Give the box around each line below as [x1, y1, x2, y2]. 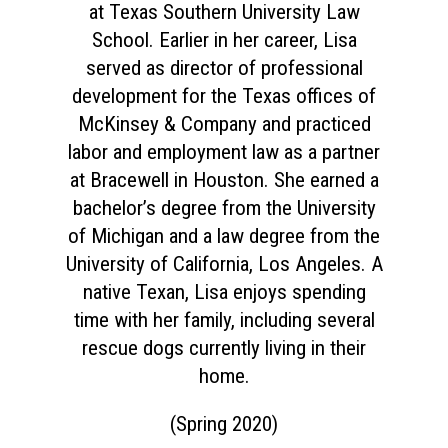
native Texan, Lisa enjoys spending [82, 280, 366, 304]
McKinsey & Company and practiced [77, 112, 371, 136]
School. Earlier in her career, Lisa [91, 28, 357, 52]
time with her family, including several [73, 308, 375, 332]
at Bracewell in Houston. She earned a [69, 168, 379, 192]
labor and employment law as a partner [68, 140, 380, 164]
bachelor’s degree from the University [72, 196, 376, 220]
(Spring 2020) [170, 412, 278, 436]
